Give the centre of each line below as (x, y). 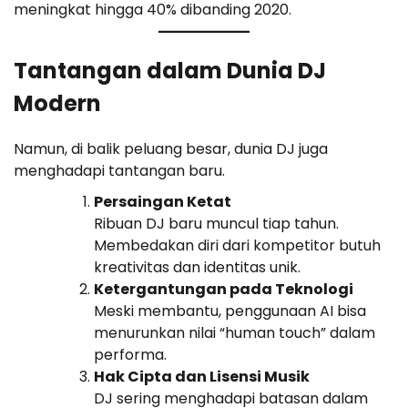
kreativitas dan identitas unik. (197, 267)
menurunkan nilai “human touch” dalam (235, 332)
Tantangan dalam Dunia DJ (170, 70)
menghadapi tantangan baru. (119, 170)
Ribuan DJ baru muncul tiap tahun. (216, 223)
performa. (130, 354)
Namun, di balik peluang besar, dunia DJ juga (171, 148)
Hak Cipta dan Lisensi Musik (202, 376)
